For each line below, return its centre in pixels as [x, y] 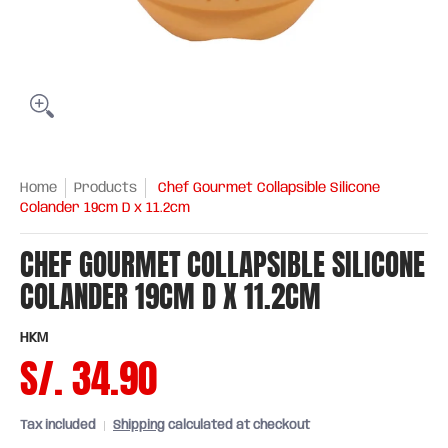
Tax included [58, 425]
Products [105, 188]
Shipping [139, 425]
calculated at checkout [237, 425]
